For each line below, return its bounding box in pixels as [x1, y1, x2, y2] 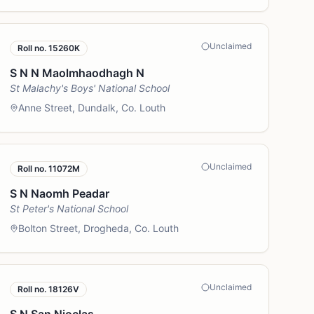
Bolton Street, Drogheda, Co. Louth [18, 222, 179, 234]
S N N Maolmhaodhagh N [10, 66, 145, 80]
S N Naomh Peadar [10, 186, 110, 200]
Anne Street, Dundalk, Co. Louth [18, 102, 166, 114]
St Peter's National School [10, 203, 129, 214]
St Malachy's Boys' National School [10, 82, 170, 94]
